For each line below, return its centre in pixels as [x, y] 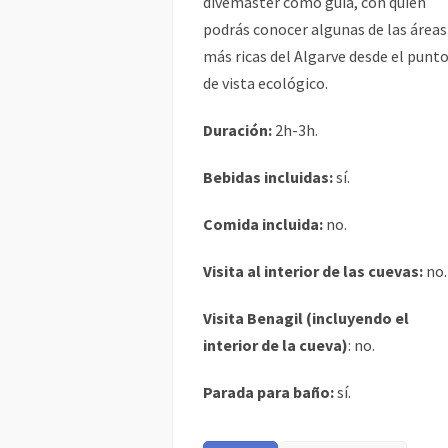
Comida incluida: [263, 224]
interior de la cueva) [275, 345]
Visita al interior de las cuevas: [314, 271]
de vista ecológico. [265, 83]
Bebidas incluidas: [268, 177]
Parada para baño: [270, 392]
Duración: [237, 130]
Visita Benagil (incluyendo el [306, 318]
